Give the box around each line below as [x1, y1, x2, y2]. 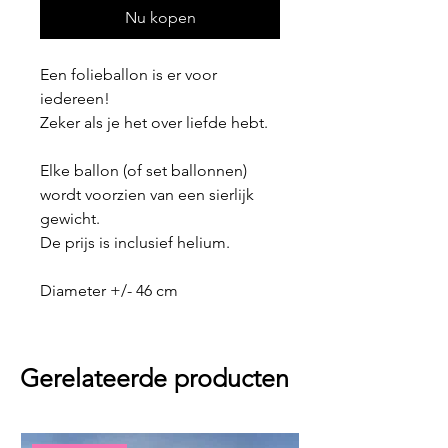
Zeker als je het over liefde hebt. [40, 113, 272, 133]
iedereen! [40, 89, 114, 109]
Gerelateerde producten [20, 363, 289, 394]
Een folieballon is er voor [40, 65, 217, 85]
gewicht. [40, 209, 100, 229]
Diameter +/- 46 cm [40, 281, 178, 301]
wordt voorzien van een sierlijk [40, 185, 254, 205]
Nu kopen [124, 8, 196, 28]
